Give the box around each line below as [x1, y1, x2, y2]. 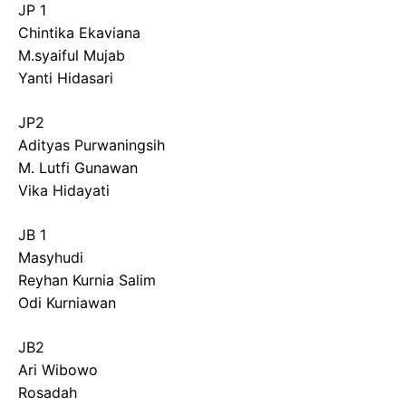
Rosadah [18, 383, 77, 401]
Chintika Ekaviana [18, 24, 140, 42]
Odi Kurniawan [18, 294, 116, 312]
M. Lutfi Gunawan [18, 159, 138, 177]
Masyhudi [18, 248, 83, 266]
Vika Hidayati [18, 181, 110, 199]
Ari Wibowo [18, 361, 98, 379]
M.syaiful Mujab [18, 46, 125, 64]
